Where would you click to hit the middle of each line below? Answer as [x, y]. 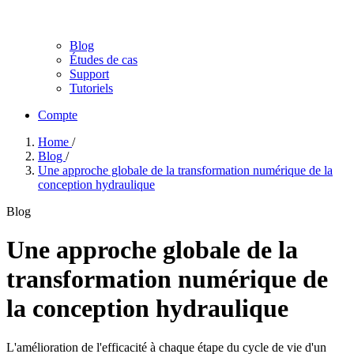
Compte [58, 115]
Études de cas [104, 59]
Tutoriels [91, 88]
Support [89, 73]
